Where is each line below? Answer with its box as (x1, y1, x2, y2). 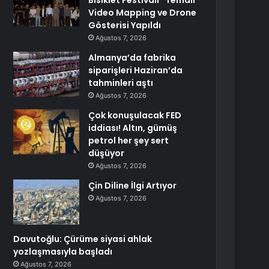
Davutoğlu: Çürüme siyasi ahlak (13, 233, 153, 245)
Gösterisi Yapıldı (88, 19, 162, 31)
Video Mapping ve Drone (88, 7, 197, 19)
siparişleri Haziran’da (88, 64, 183, 76)
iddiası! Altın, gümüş (88, 122, 178, 134)
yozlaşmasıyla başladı (13, 246, 113, 258)
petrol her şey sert (88, 134, 169, 147)
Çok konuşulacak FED (88, 109, 182, 121)
